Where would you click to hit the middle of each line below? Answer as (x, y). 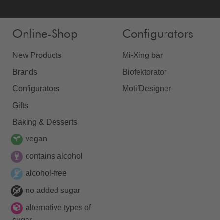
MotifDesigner (147, 88)
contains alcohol (54, 156)
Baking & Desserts (45, 122)
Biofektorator (144, 72)
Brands (25, 72)
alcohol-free (46, 173)
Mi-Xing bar (142, 55)
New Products (37, 55)
